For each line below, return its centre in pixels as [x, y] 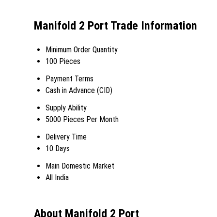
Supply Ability [66, 108]
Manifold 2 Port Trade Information [116, 25]
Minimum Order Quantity [82, 49]
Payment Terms [70, 78]
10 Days [58, 148]
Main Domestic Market [80, 166]
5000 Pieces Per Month [82, 119]
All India [57, 177]
